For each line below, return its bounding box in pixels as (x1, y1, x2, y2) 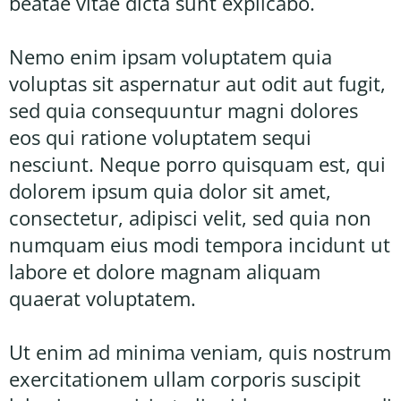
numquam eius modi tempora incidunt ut (9, 230, 390, 258)
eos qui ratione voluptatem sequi (9, 123, 311, 150)
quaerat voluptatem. (9, 284, 196, 311)
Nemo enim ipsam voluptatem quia (9, 42, 332, 70)
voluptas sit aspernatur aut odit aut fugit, (9, 69, 386, 97)
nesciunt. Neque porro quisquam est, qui (9, 149, 386, 177)
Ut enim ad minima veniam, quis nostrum (9, 337, 391, 365)
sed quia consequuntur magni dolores (9, 96, 358, 124)
